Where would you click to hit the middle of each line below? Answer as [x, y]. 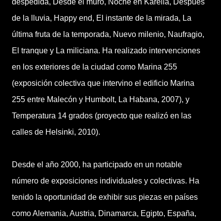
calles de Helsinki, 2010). [56, 132]
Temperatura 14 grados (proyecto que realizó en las [102, 116]
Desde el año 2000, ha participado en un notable [97, 165]
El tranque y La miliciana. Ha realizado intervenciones [106, 51]
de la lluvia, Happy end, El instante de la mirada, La [102, 18]
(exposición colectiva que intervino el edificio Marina [103, 83]
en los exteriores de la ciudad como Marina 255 [94, 67]
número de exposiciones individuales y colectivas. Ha [106, 181]
